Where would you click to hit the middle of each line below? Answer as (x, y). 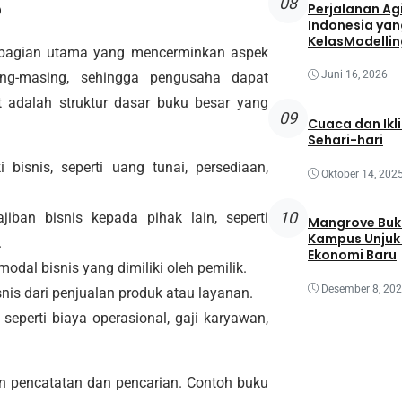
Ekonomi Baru (352, 255)
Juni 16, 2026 (354, 75)
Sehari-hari (345, 140)
